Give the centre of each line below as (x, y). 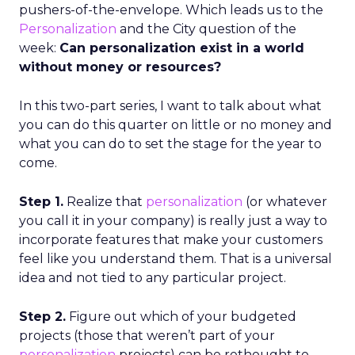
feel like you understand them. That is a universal (176, 259)
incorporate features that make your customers (171, 240)
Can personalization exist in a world (182, 48)
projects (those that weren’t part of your (147, 336)
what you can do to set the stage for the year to (170, 144)
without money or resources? (120, 67)
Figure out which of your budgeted (181, 317)
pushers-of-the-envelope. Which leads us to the (171, 10)
